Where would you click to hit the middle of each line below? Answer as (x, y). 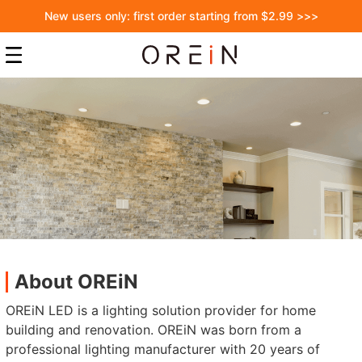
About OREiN (77, 282)
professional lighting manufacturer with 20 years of (163, 349)
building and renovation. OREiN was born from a (154, 330)
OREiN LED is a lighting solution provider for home (161, 310)
